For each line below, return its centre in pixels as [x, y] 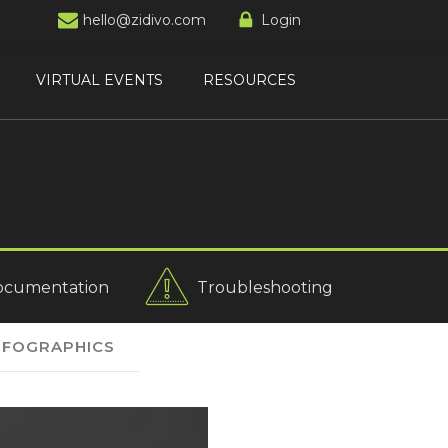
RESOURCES [249, 79]
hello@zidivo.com [144, 20]
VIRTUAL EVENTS [99, 79]
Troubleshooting [265, 287]
